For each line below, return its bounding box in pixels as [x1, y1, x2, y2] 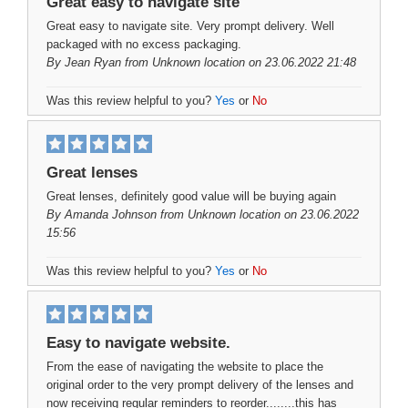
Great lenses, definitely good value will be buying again [46, 189, 336, 203]
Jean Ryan [65, 56, 121, 69]
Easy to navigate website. [46, 334, 230, 352]
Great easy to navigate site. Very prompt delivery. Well [46, 19, 334, 33]
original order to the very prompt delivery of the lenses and [46, 378, 353, 392]
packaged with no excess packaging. [46, 37, 241, 51]
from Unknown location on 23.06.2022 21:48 [121, 56, 356, 69]
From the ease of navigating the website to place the [46, 360, 323, 373]
